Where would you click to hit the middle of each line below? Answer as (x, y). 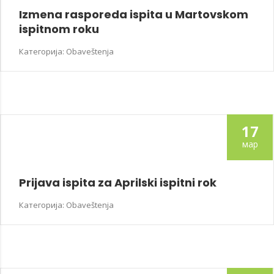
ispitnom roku (59, 29)
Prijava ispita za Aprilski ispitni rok (118, 183)
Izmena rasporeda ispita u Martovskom (134, 15)
